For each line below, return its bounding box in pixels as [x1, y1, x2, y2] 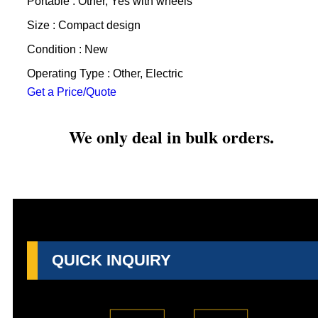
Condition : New [26, 43, 108, 55]
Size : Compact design [26, 18, 141, 31]
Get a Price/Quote [26, 85, 116, 98]
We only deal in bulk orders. [69, 124, 275, 149]
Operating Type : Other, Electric [26, 67, 183, 79]
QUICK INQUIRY [51, 251, 171, 269]
